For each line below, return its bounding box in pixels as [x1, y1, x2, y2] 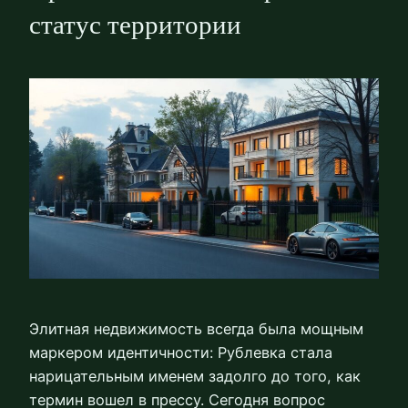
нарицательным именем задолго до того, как [29, 366, 361, 385]
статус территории [29, 9, 241, 39]
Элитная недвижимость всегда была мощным [29, 319, 363, 338]
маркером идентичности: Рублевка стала [29, 342, 332, 362]
